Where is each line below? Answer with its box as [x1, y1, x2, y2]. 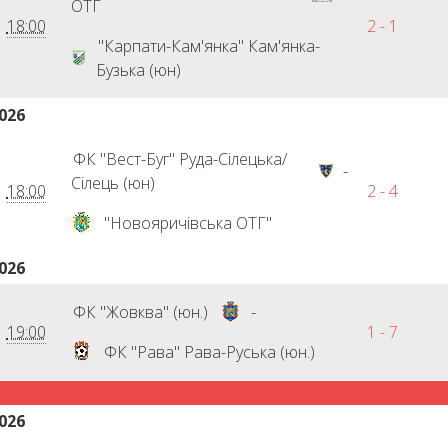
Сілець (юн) [70, 172, 155, 194]
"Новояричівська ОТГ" [103, 212, 272, 234]
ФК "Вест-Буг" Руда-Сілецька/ [72, 148, 287, 170]
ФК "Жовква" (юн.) [72, 301, 208, 323]
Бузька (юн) [95, 59, 181, 81]
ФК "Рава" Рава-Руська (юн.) [103, 341, 315, 363]
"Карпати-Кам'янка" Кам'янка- [97, 35, 320, 57]
